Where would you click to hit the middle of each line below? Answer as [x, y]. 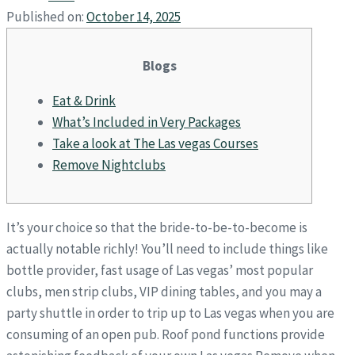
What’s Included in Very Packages [147, 122]
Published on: [45, 17]
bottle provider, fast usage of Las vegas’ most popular [160, 270]
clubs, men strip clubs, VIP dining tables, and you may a [164, 292]
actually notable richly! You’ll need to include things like [167, 249]
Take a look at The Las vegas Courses [155, 143]
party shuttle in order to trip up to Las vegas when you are [170, 313]
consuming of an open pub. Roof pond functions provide [166, 334]
